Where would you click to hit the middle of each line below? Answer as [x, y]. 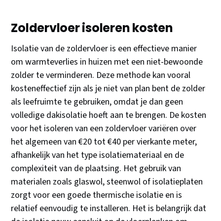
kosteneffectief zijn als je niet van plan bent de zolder [108, 89]
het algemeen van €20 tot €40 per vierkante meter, [104, 142]
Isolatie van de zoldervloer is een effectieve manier [104, 49]
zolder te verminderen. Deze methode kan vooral [101, 75]
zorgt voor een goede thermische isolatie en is [97, 195]
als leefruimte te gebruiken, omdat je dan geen [97, 102]
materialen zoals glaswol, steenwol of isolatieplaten [107, 182]
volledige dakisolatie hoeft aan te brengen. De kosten [109, 115]
